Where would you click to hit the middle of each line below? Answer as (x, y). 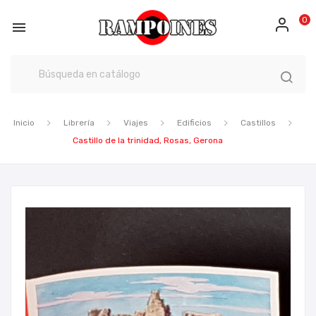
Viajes (136, 123)
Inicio (24, 123)
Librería (79, 123)
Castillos (258, 123)
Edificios (194, 123)
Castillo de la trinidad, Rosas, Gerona (147, 140)
